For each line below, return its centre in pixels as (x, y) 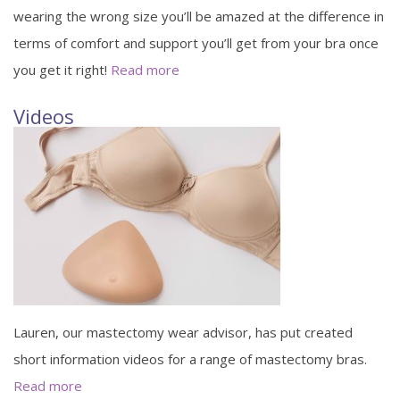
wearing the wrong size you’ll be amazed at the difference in (199, 16)
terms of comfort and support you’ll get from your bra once (196, 42)
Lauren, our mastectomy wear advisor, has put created (183, 332)
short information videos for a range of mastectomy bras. (190, 358)
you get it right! (62, 69)
